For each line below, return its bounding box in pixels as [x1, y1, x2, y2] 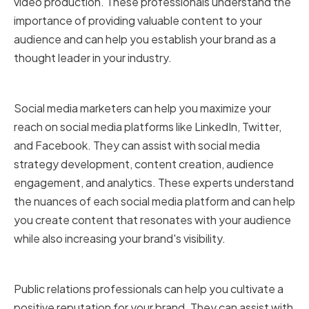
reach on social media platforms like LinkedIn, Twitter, [14, 119, 281, 134]
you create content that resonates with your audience [14, 212, 291, 228]
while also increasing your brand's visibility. [14, 231, 226, 246]
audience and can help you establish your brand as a [14, 32, 276, 47]
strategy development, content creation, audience [14, 157, 274, 172]
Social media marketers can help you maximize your [14, 101, 271, 116]
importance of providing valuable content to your [14, 13, 262, 28]
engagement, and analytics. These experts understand [14, 175, 294, 190]
